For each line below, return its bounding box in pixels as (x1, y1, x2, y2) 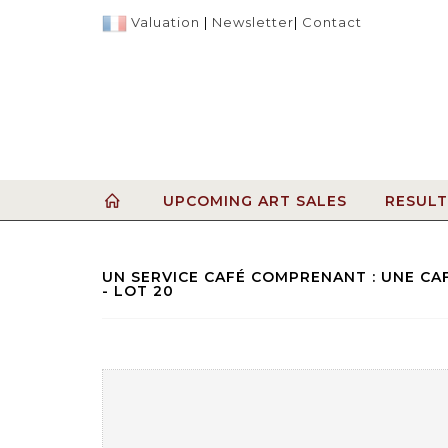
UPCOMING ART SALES (163, 191, 347, 210)
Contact (302, 14, 362, 30)
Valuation (131, 14, 200, 30)
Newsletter (212, 14, 294, 30)
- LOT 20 (102, 281, 174, 300)
